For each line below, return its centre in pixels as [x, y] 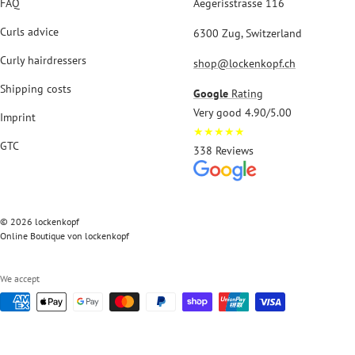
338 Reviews [223, 150]
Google [212, 93]
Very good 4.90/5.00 [242, 112]
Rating [247, 93]
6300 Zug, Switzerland [248, 33]
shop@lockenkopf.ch [244, 63]
